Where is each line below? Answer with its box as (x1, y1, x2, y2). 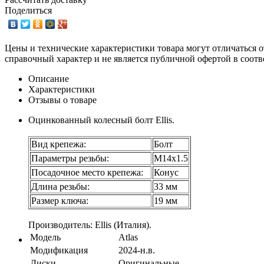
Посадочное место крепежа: (31, 167, 150, 177)
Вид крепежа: (31, 138, 86, 149)
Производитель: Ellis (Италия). (28, 219, 151, 230)
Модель (30, 232, 61, 242)
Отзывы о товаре (28, 94, 97, 105)
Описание (28, 73, 69, 84)
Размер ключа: (31, 195, 88, 206)
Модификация (30, 245, 88, 255)
